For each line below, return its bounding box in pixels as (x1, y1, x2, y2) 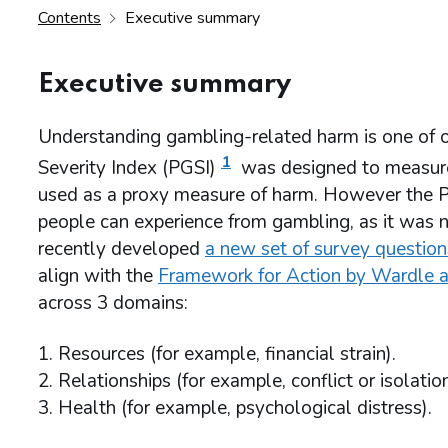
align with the (38, 263, 158, 290)
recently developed (38, 236, 205, 263)
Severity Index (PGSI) (38, 155, 216, 182)
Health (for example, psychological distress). (58, 395, 432, 422)
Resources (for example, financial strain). (58, 341, 396, 368)
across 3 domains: (38, 290, 188, 317)
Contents (38, 7, 101, 30)
